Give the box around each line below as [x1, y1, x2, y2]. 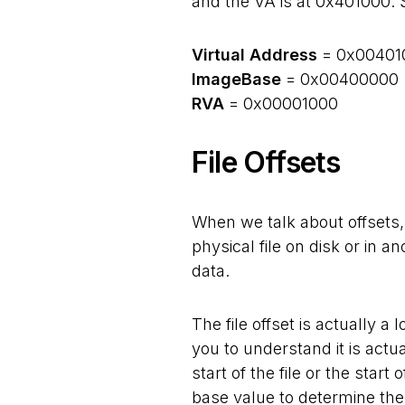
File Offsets [192, 145, 341, 180]
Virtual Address [192, 45, 317, 64]
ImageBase [192, 70, 281, 89]
